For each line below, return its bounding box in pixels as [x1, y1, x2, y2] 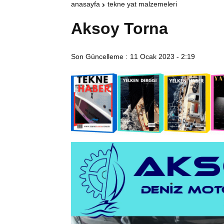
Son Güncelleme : [71, 52, 127, 61]
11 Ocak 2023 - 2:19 [130, 52, 195, 61]
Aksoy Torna [71, 19, 168, 38]
